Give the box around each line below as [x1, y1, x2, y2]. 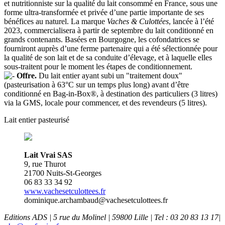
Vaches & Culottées [107, 17, 169, 26]
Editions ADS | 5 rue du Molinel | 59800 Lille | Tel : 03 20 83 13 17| [4, 213, 220, 222]
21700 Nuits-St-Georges [24, 169, 101, 178]
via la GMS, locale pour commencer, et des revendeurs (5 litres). [4, 98, 207, 107]
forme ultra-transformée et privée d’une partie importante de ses [4, 8, 204, 17]
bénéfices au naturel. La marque [4, 17, 107, 26]
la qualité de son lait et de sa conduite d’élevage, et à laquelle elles [4, 53, 212, 62]
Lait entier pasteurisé [4, 116, 69, 125]
